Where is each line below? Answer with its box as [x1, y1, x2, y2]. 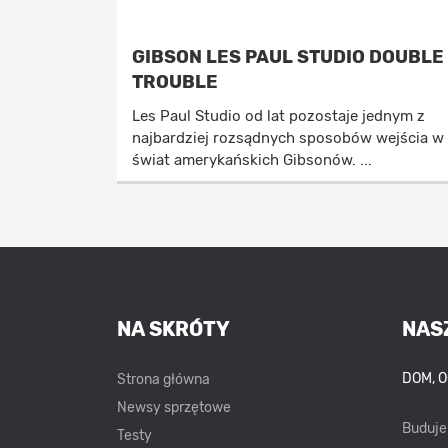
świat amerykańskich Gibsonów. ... [132, 151, 372, 169]
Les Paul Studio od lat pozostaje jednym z [132, 107, 425, 125]
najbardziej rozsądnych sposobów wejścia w [132, 129, 444, 147]
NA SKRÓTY [117, 317, 230, 341]
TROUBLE [132, 71, 218, 93]
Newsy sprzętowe [117, 399, 231, 416]
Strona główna [117, 371, 210, 388]
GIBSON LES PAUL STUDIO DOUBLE [132, 46, 444, 68]
